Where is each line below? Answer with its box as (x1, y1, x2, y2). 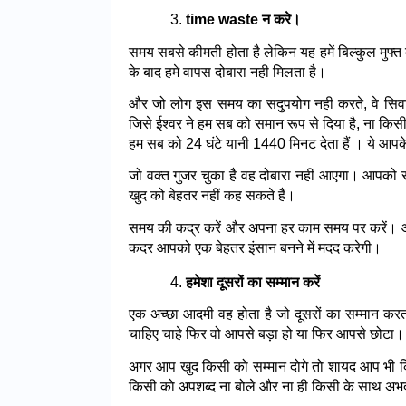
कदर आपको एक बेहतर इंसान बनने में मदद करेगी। (129, 239, 382, 256)
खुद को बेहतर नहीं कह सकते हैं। (129, 188, 295, 204)
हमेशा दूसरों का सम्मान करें (185, 274, 320, 290)
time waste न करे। (185, 12, 301, 28)
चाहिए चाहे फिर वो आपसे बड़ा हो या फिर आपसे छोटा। (129, 326, 404, 343)
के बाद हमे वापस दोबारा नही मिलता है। (129, 63, 326, 80)
